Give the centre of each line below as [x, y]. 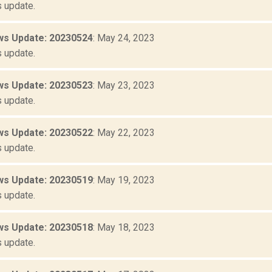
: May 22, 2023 [124, 133]
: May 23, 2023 [124, 86]
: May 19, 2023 [124, 180]
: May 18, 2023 [124, 228]
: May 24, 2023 [124, 38]
